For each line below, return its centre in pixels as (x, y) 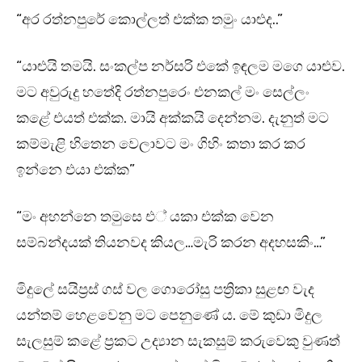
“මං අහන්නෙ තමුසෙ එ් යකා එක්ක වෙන (145, 217)
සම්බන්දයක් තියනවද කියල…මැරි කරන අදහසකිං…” (171, 243)
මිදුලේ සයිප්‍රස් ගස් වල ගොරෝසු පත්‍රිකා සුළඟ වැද (165, 290)
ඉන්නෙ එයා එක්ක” (76, 170)
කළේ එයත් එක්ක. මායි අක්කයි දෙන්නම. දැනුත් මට (173, 118)
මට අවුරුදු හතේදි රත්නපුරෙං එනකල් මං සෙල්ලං (163, 93)
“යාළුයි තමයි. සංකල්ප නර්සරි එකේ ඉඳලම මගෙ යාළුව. (181, 67)
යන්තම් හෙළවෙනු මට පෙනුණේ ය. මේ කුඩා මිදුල (169, 316)
